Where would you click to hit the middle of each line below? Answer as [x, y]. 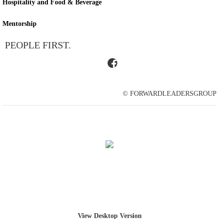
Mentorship [21, 24]
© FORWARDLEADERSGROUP [170, 94]
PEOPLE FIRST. [39, 45]
